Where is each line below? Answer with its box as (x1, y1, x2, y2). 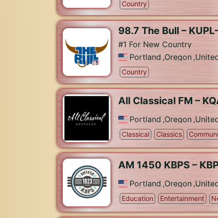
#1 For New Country (118, 39, 192, 49)
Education (122, 194, 153, 202)
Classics (156, 130, 182, 138)
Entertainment (160, 194, 204, 202)
